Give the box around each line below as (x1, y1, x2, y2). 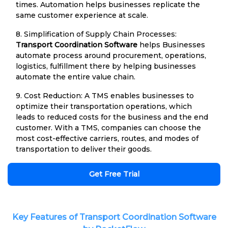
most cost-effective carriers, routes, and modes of (16, 133, 198, 143)
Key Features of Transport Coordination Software (12, 212, 216, 222)
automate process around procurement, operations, (16, 50, 206, 60)
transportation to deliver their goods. (16, 144, 152, 154)
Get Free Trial (89, 169, 139, 179)
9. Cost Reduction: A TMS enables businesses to (16, 91, 194, 100)
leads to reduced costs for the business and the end (16, 112, 208, 122)
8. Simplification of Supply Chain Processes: (16, 29, 177, 39)
